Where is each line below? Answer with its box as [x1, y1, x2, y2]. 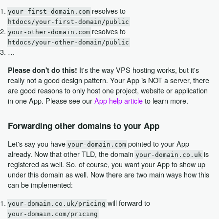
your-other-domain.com [7, 28, 90, 36]
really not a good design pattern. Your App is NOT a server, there [7, 74, 209, 85]
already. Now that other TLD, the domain [7, 148, 135, 159]
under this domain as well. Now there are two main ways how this [7, 169, 209, 179]
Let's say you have [7, 138, 67, 149]
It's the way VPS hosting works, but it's [77, 64, 199, 75]
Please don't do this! [7, 65, 77, 75]
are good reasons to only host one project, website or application [7, 85, 208, 95]
